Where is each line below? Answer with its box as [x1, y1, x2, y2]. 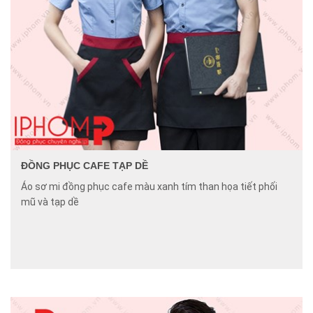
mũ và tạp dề [21, 196, 79, 208]
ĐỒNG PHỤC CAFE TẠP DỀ [21, 160, 148, 171]
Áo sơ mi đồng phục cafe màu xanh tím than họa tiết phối [21, 181, 277, 192]
